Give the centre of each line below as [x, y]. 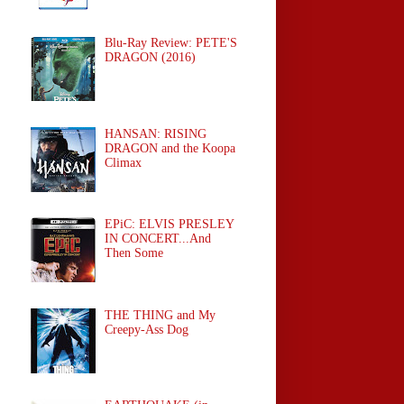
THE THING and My [161, 315]
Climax [124, 162]
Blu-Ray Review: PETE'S [171, 42]
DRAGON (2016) [151, 57]
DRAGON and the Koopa [170, 148]
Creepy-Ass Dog [147, 329]
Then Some [134, 253]
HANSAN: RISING [156, 133]
